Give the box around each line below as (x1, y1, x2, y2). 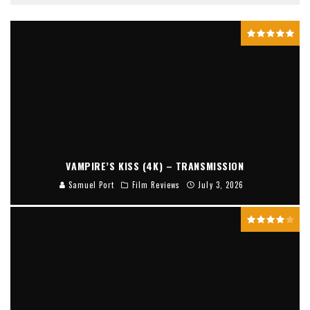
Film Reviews (131, 179, 181, 191)
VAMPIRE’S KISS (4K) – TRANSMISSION (66, 158, 244, 174)
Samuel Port (65, 179, 114, 191)
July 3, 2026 (198, 179, 244, 191)
